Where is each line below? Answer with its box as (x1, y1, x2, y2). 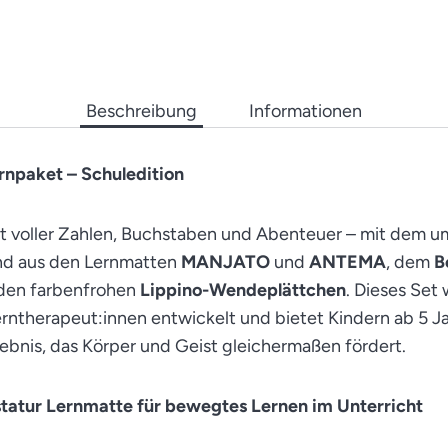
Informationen (249, 100, 362, 122)
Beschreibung (86, 100, 197, 122)
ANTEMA (309, 251, 386, 273)
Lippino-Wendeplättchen (140, 279, 346, 301)
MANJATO (181, 251, 270, 273)
